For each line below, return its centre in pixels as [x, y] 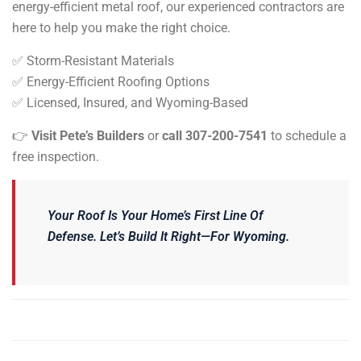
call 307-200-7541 [215, 135]
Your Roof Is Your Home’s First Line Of [156, 215]
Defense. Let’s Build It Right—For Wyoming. [168, 236]
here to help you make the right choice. [121, 27]
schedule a [314, 135]
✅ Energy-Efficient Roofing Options [111, 81]
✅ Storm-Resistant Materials [93, 60]
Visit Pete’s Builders [89, 135]
